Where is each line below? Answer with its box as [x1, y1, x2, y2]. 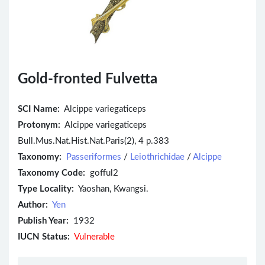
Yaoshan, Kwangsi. [74, 185, 148, 194]
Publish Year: [18, 216, 69, 226]
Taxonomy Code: [18, 169, 85, 178]
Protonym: [18, 121, 60, 130]
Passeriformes [66, 153, 121, 162]
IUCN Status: [18, 232, 70, 242]
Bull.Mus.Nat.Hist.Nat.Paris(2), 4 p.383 [18, 137, 169, 146]
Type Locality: [18, 185, 74, 194]
